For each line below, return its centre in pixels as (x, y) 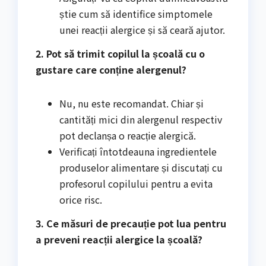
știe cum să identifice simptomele (136, 14)
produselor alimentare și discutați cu (141, 168)
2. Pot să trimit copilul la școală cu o (120, 54)
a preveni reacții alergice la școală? (119, 239)
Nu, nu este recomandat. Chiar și (132, 104)
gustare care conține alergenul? (111, 70)
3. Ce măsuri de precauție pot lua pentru (131, 223)
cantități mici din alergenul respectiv (141, 120)
